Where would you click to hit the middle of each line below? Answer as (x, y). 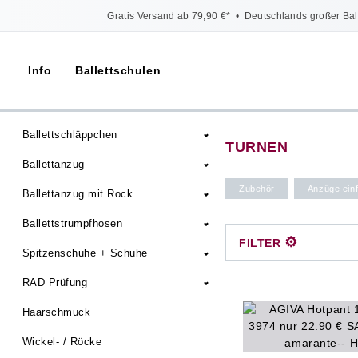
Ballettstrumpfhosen (73, 223)
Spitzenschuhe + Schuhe (85, 253)
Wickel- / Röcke (62, 342)
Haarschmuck (57, 312)
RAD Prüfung (55, 282)
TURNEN (257, 147)
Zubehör (257, 189)
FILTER (262, 243)
